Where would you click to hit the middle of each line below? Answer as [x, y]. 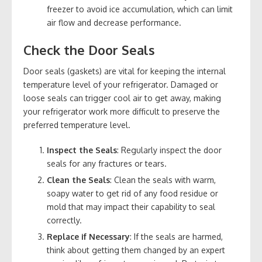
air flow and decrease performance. [114, 22]
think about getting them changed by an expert [136, 250]
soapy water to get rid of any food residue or [132, 193]
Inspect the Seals [82, 150]
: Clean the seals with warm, [163, 180]
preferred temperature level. [77, 125]
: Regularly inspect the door [169, 150]
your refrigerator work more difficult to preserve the [122, 111]
